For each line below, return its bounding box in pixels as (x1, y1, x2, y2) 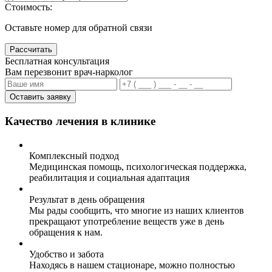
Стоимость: (5, 2, 52, 13)
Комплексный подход (29, 150, 119, 161)
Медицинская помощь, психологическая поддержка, (29, 161, 246, 172)
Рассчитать (10, 45, 52, 55)
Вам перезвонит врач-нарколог (5, 67, 133, 78)
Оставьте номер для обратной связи (5, 22, 152, 33)
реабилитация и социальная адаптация (29, 172, 189, 183)
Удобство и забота (29, 248, 104, 259)
